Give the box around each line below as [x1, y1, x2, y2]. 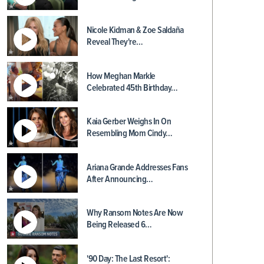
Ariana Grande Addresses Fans [87, 161, 187, 174]
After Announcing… [87, 173, 153, 186]
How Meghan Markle [87, 70, 156, 82]
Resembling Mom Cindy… [87, 127, 173, 140]
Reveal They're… [87, 36, 143, 48]
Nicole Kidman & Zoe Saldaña [87, 24, 184, 37]
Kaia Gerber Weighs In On [87, 115, 171, 128]
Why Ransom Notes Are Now [87, 207, 183, 219]
